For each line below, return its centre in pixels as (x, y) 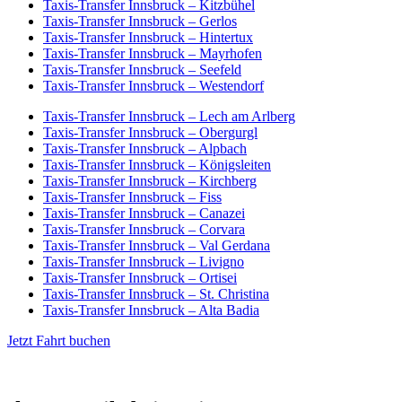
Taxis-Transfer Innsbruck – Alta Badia (151, 310)
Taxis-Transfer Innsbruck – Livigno (144, 261)
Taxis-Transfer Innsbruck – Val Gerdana (157, 245)
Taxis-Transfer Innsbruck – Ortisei (140, 277)
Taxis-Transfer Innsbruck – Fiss (132, 197)
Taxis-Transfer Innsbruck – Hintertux (148, 37)
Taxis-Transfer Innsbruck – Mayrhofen (153, 53)
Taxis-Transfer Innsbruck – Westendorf (153, 85)
